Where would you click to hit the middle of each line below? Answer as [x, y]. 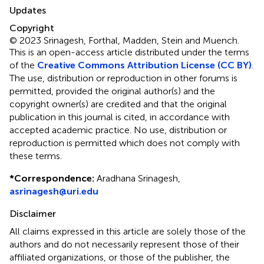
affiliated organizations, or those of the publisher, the [120, 257]
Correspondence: [54, 178]
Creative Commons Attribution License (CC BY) [144, 65]
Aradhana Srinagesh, [137, 178]
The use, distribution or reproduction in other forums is [123, 78]
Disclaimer [33, 213]
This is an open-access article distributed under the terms [129, 52]
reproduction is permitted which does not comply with [125, 143]
